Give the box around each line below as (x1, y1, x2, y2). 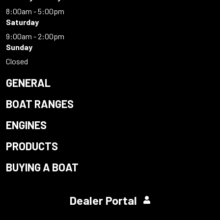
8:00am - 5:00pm (6, 6, 66, 16)
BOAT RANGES (6, 97, 74, 110)
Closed (6, 56, 28, 66)
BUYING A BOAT (6, 161, 79, 174)
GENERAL (6, 76, 51, 89)
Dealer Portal (70, 193, 139, 208)
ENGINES (6, 118, 47, 132)
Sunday (6, 42, 32, 52)
